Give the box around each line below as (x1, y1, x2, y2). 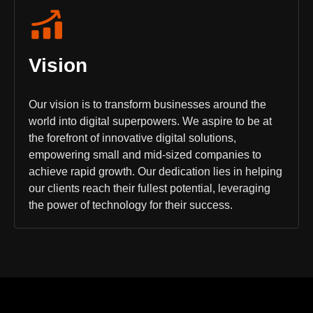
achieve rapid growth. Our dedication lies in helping (29, 166, 282, 177)
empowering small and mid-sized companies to (29, 149, 261, 161)
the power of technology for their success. (29, 199, 233, 211)
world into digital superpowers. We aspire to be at (29, 115, 272, 127)
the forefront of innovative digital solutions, (29, 132, 236, 144)
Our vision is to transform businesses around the (29, 99, 266, 110)
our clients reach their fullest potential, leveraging (29, 182, 270, 194)
